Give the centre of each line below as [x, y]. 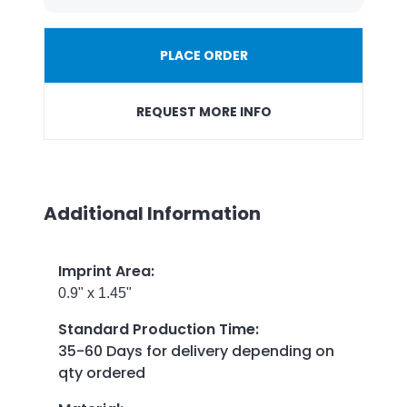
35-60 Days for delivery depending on [196, 351]
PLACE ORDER [203, 55]
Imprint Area [104, 271]
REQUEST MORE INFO [203, 111]
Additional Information [152, 213]
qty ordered [102, 372]
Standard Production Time [157, 329]
